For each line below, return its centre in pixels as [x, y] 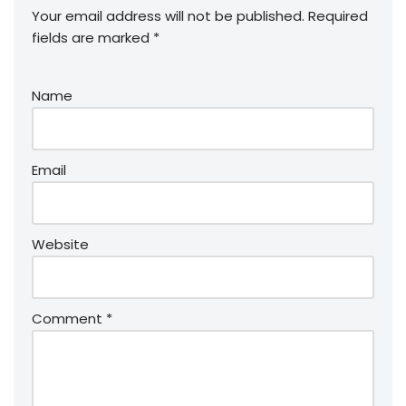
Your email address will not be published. [168, 15]
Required [338, 15]
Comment [69, 318]
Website [60, 244]
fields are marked [92, 37]
